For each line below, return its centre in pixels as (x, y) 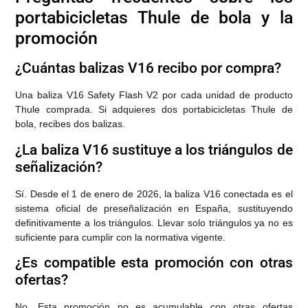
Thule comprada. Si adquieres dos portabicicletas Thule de (154, 110)
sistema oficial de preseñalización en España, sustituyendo (154, 208)
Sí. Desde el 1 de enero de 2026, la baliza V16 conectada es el (154, 194)
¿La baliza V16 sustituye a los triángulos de (154, 150)
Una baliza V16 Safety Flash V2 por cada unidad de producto (154, 95)
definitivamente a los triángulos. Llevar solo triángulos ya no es (154, 222)
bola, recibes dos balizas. (70, 124)
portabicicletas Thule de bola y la (154, 18)
